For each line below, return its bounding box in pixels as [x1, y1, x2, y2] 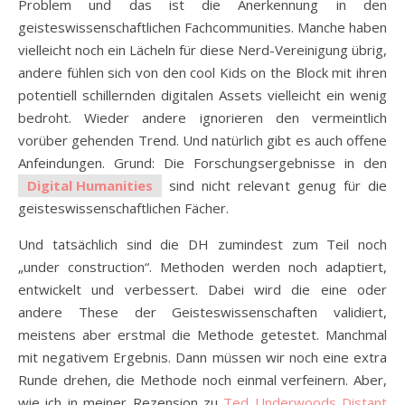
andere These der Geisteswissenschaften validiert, [18, 302, 387, 321]
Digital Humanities [27, 175, 153, 194]
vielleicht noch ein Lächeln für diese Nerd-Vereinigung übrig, [18, 40, 387, 59]
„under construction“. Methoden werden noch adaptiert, [18, 257, 387, 276]
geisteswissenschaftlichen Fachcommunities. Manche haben [18, 17, 387, 36]
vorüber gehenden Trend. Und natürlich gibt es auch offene [18, 130, 387, 149]
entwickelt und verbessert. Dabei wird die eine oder [18, 279, 387, 298]
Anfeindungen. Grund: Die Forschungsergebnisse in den [18, 153, 387, 172]
